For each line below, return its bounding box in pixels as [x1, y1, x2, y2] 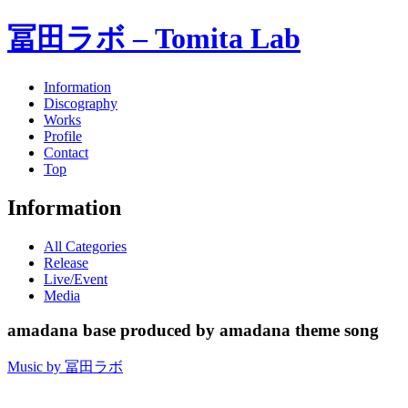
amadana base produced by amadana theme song [7, 321, 379, 341]
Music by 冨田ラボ [7, 359, 123, 375]
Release [44, 254, 88, 270]
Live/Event [44, 270, 107, 287]
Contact [44, 144, 88, 160]
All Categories [44, 238, 127, 254]
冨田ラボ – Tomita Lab [7, 22, 301, 56]
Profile [44, 127, 82, 144]
